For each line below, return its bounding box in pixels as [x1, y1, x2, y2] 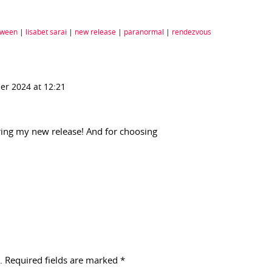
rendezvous [172, 29, 211, 36]
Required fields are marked [5, 256, 120, 266]
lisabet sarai [25, 29, 67, 36]
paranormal [124, 29, 164, 36]
